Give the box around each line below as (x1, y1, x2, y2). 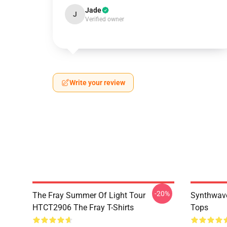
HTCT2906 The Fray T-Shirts (32, 203, 134, 212)
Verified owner (85, 16, 124, 23)
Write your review (69, 79, 125, 87)
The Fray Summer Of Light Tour (32, 191, 145, 200)
